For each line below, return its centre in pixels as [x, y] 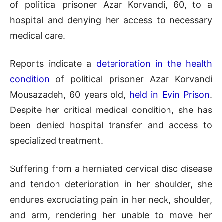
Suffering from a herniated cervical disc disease [111, 168]
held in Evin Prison [170, 94]
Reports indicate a [53, 63]
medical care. [38, 35]
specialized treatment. [56, 140]
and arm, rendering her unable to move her [111, 215]
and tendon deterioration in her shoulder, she [111, 184]
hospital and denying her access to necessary [111, 20]
